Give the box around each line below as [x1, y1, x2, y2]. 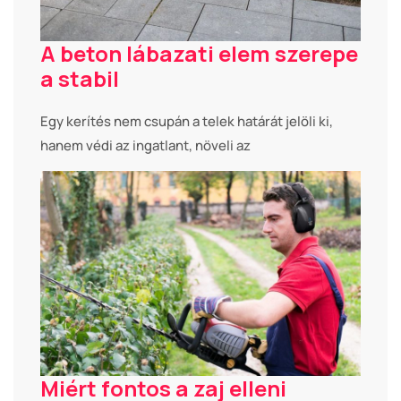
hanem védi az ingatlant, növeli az [40, 135, 251, 155]
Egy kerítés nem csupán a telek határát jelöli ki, [40, 111, 333, 131]
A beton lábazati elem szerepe [40, 38, 358, 68]
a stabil [40, 63, 119, 93]
